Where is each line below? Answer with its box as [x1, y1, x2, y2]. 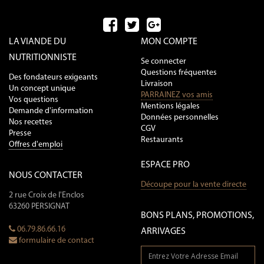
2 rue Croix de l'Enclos [9, 191, 84, 200]
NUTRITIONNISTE [9, 53, 77, 63]
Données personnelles [141, 113, 219, 123]
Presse [9, 129, 31, 138]
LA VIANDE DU [9, 37, 66, 47]
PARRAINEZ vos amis [141, 91, 213, 100]
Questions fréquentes [141, 68, 217, 78]
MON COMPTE [141, 37, 197, 47]
